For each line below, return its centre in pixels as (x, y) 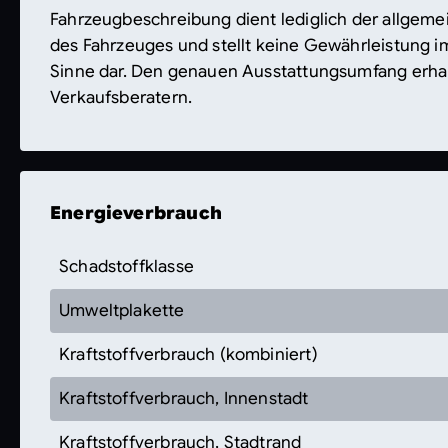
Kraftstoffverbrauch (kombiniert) (188, 354)
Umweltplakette (122, 310)
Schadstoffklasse (126, 266)
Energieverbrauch (136, 212)
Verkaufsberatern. (121, 97)
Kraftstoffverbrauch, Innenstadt (184, 398)
